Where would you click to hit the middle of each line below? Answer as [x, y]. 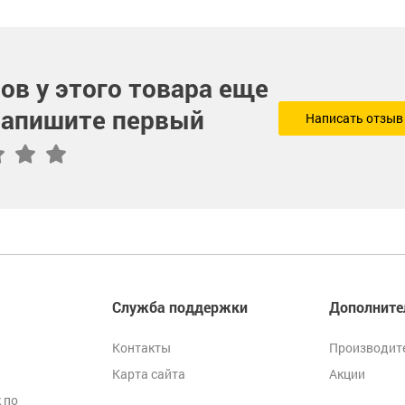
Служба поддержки [180, 307]
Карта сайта [149, 374]
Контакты [141, 348]
